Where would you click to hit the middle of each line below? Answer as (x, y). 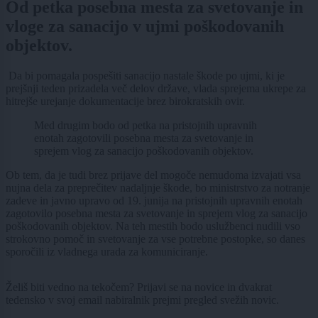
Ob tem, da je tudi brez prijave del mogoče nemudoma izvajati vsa (153, 175)
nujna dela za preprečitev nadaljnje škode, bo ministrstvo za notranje (158, 187)
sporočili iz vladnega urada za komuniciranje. (107, 251)
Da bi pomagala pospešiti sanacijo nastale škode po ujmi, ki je (145, 75)
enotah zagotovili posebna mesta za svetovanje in (144, 138)
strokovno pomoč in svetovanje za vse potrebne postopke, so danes (155, 238)
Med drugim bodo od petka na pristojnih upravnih (146, 125)
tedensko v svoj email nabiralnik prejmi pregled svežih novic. (142, 300)
